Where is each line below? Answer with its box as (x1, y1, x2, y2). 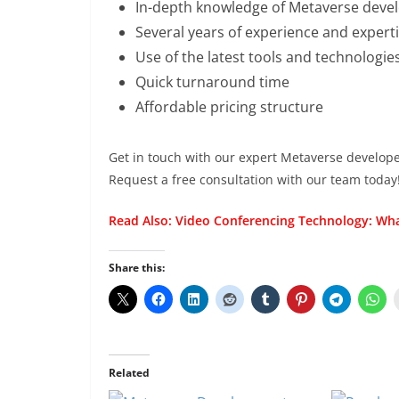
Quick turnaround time (135, 72, 289, 92)
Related (109, 365, 150, 380)
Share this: (109, 260, 165, 275)
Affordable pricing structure (135, 97, 323, 117)
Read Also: (109, 212, 175, 229)
